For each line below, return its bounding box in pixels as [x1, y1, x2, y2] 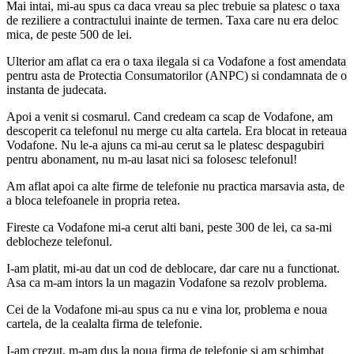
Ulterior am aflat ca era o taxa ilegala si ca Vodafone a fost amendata [6, 54, 346, 68]
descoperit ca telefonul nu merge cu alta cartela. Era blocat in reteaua [6, 123, 347, 137]
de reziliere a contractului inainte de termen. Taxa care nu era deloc [6, 13, 338, 27]
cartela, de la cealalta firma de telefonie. [6, 316, 202, 330]
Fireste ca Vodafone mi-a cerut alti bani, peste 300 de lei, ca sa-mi [6, 220, 332, 234]
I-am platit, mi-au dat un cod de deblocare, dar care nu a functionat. [6, 261, 340, 275]
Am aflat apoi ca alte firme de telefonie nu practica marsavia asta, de [6, 179, 345, 193]
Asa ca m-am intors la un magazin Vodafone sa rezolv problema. [6, 275, 327, 289]
